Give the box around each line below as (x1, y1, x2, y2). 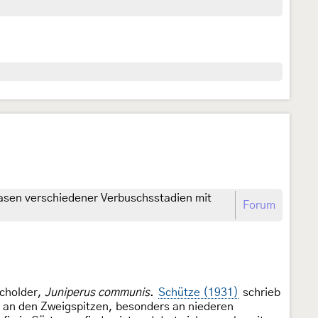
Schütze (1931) (158, 286, 238, 298)
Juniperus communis (45, 286, 150, 298)
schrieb (240, 286, 280, 298)
